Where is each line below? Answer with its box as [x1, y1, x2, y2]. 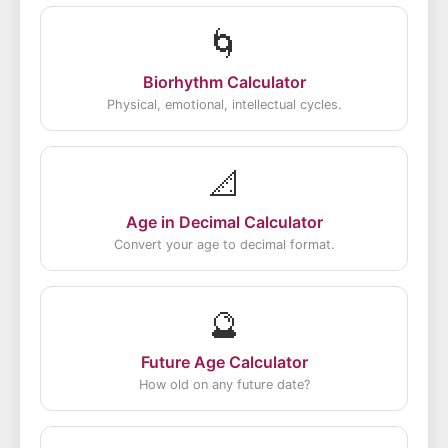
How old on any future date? [138, 377, 310, 392]
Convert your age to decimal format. [113, 237, 335, 252]
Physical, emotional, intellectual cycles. [106, 97, 342, 112]
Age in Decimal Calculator [125, 212, 323, 232]
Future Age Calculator [140, 352, 308, 372]
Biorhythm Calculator [142, 72, 306, 92]
